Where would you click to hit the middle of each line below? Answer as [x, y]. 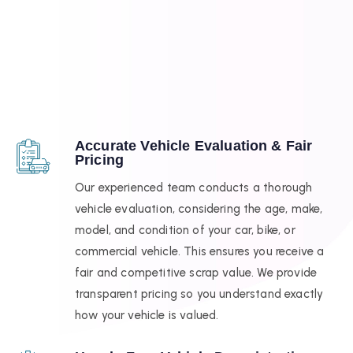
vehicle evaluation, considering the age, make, [199, 208]
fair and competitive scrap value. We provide [196, 272]
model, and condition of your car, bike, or [185, 230]
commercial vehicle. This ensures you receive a [200, 251]
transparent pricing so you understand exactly [199, 294]
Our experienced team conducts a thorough [194, 187]
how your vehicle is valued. [147, 315]
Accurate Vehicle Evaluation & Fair [194, 146]
